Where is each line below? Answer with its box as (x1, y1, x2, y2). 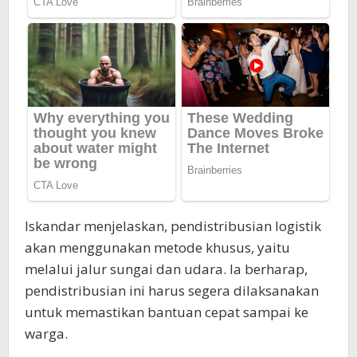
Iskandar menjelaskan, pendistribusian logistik (25, 217, 321, 236)
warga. (25, 324, 68, 343)
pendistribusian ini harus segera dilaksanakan (25, 281, 319, 300)
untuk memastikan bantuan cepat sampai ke (25, 303, 308, 322)
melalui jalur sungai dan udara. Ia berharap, (25, 260, 308, 279)
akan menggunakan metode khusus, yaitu (25, 238, 290, 257)
